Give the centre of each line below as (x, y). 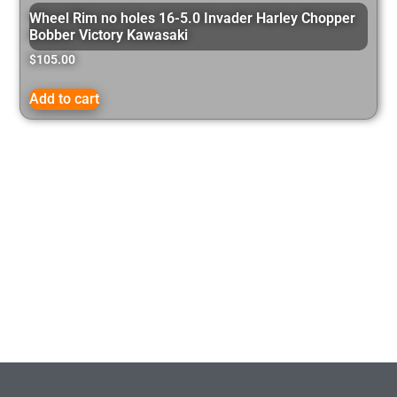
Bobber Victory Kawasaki (109, 35)
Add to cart (65, 98)
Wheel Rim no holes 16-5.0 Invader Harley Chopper (193, 18)
